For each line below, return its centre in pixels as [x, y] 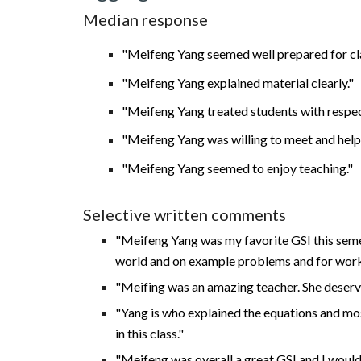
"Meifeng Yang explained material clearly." [239, 82]
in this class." [149, 333]
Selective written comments [184, 214]
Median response [145, 19]
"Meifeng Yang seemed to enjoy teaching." [238, 168]
